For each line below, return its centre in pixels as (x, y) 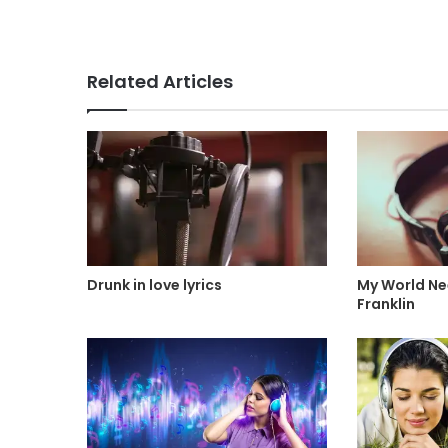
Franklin (385, 304)
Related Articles (160, 82)
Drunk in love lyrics (154, 285)
